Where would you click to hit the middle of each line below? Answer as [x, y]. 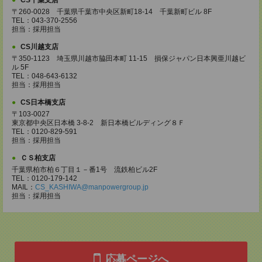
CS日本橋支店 [43, 102]
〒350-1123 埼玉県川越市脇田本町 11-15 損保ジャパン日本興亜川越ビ [129, 58]
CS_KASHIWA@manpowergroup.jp [92, 187]
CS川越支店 [39, 47]
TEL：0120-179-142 [44, 178]
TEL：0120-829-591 [44, 132]
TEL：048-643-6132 [44, 76]
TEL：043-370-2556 [44, 20]
